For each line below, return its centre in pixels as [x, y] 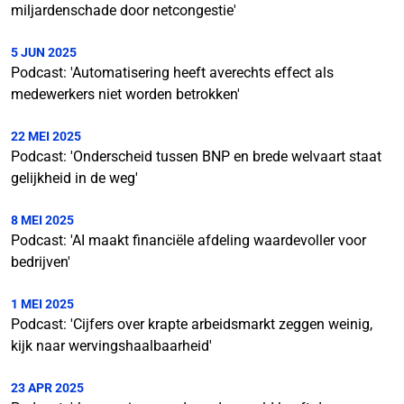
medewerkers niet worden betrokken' [125, 94]
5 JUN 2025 [44, 52]
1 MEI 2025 [42, 304]
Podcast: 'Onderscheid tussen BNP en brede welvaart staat [196, 156]
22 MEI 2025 [46, 136]
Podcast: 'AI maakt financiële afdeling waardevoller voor [188, 240]
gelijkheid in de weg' [74, 178]
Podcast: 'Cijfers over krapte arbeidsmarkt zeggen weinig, [192, 324]
